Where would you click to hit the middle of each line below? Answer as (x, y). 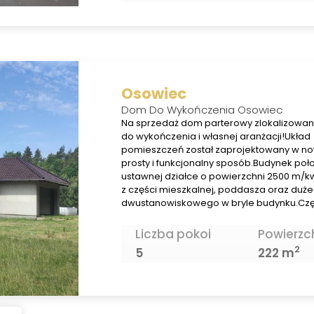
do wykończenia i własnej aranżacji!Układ (216, 137)
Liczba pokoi (173, 234)
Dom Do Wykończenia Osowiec (202, 110)
